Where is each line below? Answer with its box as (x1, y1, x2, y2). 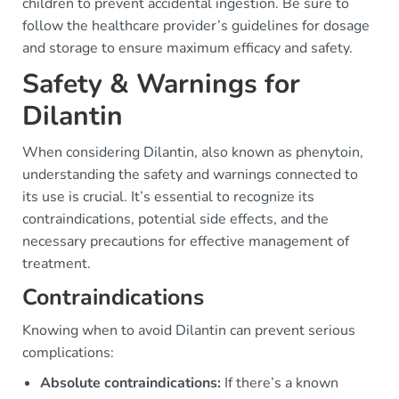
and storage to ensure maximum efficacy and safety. (22, 38, 353, 58)
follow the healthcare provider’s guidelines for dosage (22, 16, 370, 36)
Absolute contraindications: (40, 373, 221, 393)
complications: (22, 343, 114, 362)
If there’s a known (221, 373, 338, 393)
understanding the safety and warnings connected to (22, 165, 358, 184)
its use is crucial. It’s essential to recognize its (22, 187, 314, 207)
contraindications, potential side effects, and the (22, 209, 329, 229)
